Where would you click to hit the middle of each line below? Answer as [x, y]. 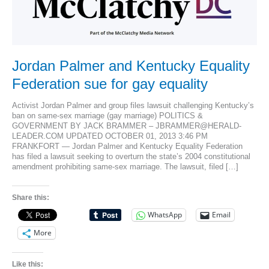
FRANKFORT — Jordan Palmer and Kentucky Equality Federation [127, 147]
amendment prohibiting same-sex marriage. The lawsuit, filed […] [125, 167]
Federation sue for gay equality [110, 84]
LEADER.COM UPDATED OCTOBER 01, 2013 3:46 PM [110, 136]
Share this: [30, 197]
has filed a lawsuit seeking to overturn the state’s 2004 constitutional [131, 157]
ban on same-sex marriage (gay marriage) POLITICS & [107, 116]
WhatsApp [165, 215]
